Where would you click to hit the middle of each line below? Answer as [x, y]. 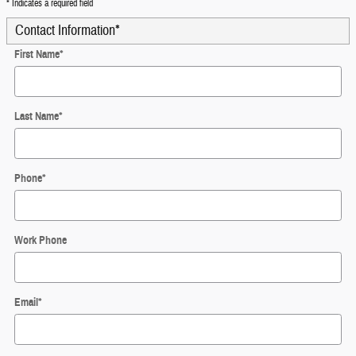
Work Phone [41, 240]
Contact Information [65, 31]
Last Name [37, 116]
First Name [37, 54]
